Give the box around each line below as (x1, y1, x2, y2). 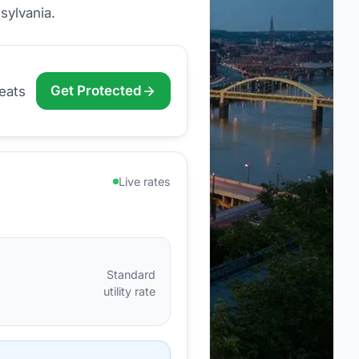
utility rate (103, 284, 155, 298)
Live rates (118, 175, 171, 189)
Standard (106, 267, 155, 281)
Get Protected (50, 83, 142, 99)
